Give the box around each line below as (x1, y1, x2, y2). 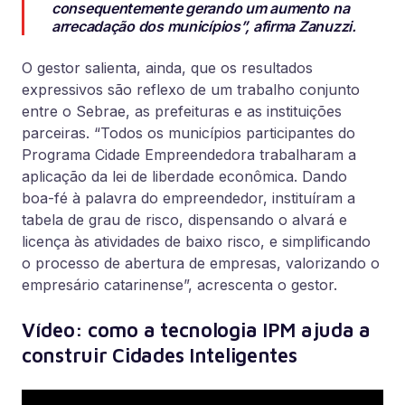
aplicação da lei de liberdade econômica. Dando (22, 167, 347, 185)
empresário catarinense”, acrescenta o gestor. (22, 276, 342, 294)
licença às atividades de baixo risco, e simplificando (22, 232, 371, 250)
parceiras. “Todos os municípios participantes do (22, 124, 355, 142)
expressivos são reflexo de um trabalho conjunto (22, 80, 360, 99)
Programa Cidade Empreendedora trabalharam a (22, 146, 356, 164)
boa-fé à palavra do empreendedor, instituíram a (22, 189, 355, 207)
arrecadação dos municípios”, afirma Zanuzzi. (52, 17, 356, 35)
